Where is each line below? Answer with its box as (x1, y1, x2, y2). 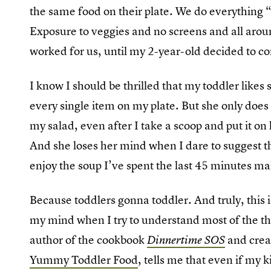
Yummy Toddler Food (30, 252, 139, 267)
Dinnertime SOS (147, 233, 226, 247)
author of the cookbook (30, 232, 148, 247)
